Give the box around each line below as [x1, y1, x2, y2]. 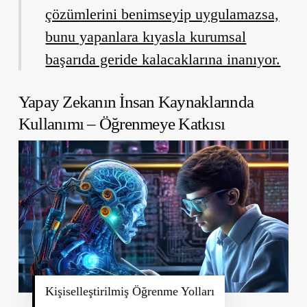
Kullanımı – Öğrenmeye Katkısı [18, 114, 225, 133]
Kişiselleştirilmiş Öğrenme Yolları [45, 284, 214, 298]
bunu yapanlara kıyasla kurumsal [45, 27, 247, 45]
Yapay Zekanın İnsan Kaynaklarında [18, 92, 254, 111]
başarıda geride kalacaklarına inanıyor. [45, 50, 281, 68]
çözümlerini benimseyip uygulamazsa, [45, 5, 280, 23]
